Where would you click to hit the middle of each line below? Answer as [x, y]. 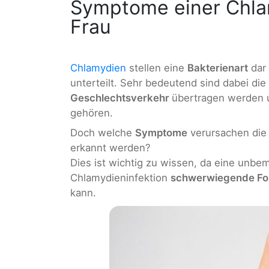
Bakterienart [218, 68]
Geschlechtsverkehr [121, 98]
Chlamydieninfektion [120, 178]
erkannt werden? [110, 148]
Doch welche [103, 133]
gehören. [92, 113]
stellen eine [157, 68]
